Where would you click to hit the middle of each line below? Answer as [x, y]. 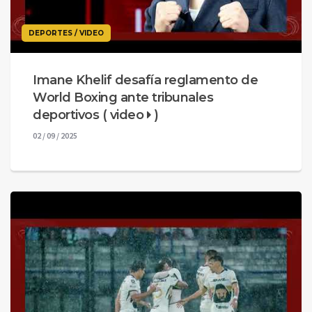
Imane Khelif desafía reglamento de [145, 80]
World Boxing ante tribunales [123, 98]
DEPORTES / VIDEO [66, 33]
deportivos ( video [90, 115]
